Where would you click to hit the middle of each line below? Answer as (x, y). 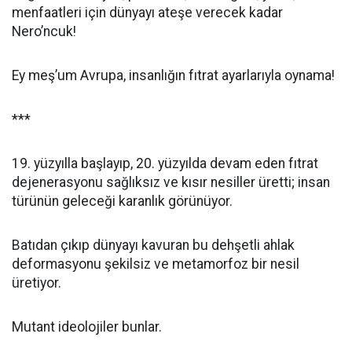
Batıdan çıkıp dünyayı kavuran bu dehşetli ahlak (153, 245)
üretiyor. (37, 283)
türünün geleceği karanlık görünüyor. (122, 201)
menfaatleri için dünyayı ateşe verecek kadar (147, 13)
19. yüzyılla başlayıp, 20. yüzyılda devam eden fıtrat (165, 163)
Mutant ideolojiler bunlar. (87, 327)
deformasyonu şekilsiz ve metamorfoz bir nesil (156, 264)
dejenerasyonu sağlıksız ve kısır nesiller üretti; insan (171, 182)
